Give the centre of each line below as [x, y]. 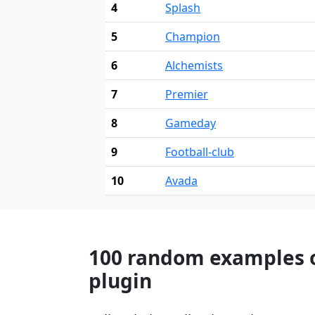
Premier [187, 95]
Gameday [191, 123]
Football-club [200, 152]
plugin [120, 281]
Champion [193, 37]
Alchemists [194, 66]
